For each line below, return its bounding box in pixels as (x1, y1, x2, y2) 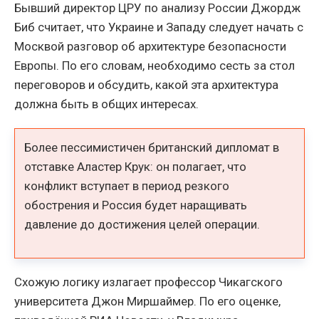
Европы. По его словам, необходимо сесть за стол (14, 58, 295, 73)
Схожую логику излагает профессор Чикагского (14, 275, 283, 290)
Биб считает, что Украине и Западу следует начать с (14, 19, 303, 34)
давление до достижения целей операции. (24, 217, 261, 232)
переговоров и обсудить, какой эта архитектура (14, 77, 278, 92)
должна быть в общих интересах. (14, 96, 199, 111)
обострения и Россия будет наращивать (24, 198, 248, 213)
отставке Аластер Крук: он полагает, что (24, 159, 247, 174)
